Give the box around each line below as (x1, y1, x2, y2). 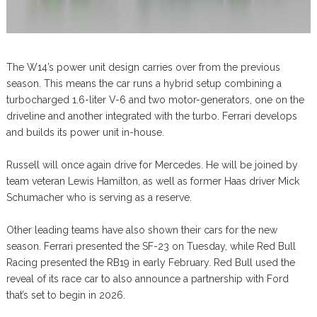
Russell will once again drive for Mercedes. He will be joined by (6, 158, 298, 171)
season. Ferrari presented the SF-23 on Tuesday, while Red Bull (6, 240, 296, 252)
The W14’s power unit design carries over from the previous (6, 61, 280, 73)
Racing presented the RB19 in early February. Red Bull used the (6, 256, 295, 268)
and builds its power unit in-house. (6, 126, 164, 138)
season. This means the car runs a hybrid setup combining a (6, 77, 282, 89)
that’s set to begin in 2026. (6, 289, 125, 301)
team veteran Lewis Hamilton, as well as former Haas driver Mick (6, 175, 299, 187)
